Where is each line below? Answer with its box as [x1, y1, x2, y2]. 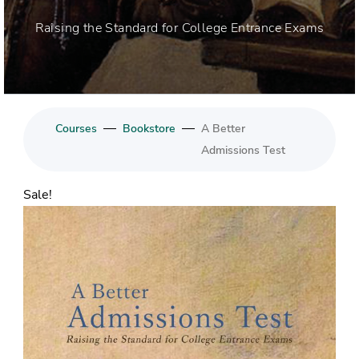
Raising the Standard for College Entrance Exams [34, 19, 325, 37]
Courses [55, 120, 97, 136]
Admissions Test [201, 142, 285, 158]
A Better [201, 120, 245, 136]
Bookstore [123, 120, 175, 136]
